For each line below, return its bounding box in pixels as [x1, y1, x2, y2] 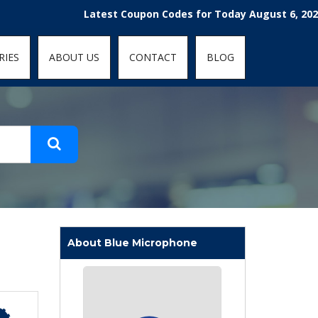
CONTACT [129, 50, 177, 64]
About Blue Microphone [67, 236, 197, 249]
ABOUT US [49, 50, 99, 64]
